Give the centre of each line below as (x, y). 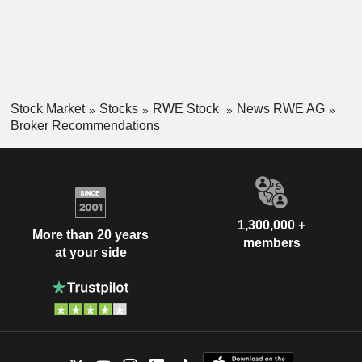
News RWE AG (280, 109)
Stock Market (47, 109)
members (271, 242)
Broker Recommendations (85, 125)
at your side (90, 253)
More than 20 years (90, 235)
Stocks (118, 109)
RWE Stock (187, 109)
